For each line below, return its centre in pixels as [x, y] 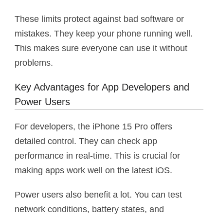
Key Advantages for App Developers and [102, 87]
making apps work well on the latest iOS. [93, 170]
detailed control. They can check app [86, 141]
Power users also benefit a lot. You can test [98, 194]
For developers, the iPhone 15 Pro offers [93, 126]
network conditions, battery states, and [89, 209]
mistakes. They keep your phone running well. [104, 33]
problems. [34, 63]
